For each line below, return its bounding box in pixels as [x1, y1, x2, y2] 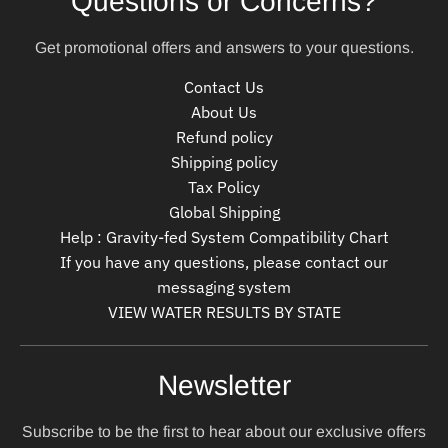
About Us [191, 102, 257, 123]
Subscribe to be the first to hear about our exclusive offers [22, 423, 426, 441]
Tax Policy [188, 177, 260, 198]
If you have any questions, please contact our [60, 252, 388, 273]
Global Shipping [168, 202, 280, 223]
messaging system [157, 277, 291, 298]
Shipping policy [170, 152, 278, 173]
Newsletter [157, 370, 291, 402]
